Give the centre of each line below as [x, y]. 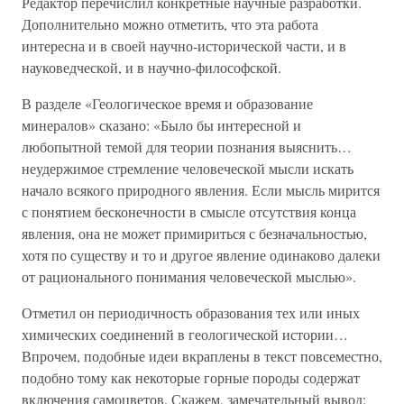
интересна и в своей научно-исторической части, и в [184, 46]
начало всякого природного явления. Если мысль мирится [201, 190]
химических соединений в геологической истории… [185, 334]
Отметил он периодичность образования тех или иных [191, 312]
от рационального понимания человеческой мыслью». [189, 276]
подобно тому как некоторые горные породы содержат [191, 377]
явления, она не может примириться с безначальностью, [194, 233]
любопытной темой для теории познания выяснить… [187, 147]
